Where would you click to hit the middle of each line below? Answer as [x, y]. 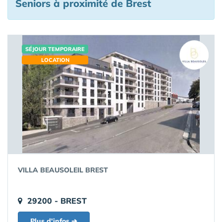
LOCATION [55, 60]
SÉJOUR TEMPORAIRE [55, 49]
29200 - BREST [57, 201]
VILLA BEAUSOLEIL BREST [63, 170]
